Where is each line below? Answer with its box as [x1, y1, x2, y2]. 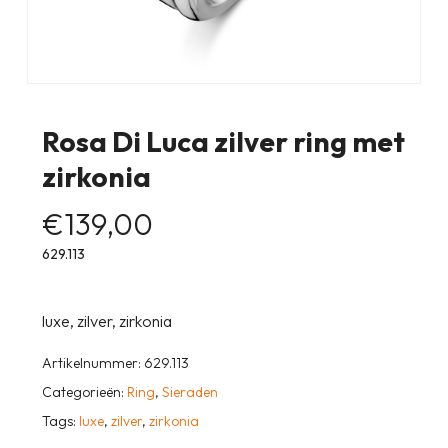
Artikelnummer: [41, 354, 144, 373]
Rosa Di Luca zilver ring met [41, 124, 405, 160]
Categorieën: [41, 383, 127, 402]
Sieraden [161, 383, 218, 402]
